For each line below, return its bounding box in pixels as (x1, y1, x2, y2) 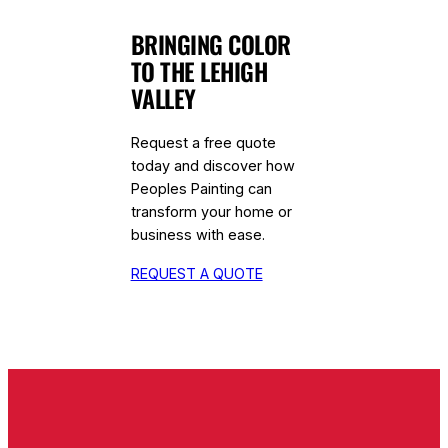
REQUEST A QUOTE (130, 264, 263, 283)
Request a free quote (130, 134, 276, 153)
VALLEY (130, 80, 196, 117)
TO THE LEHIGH (130, 53, 268, 90)
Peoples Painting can (130, 180, 272, 199)
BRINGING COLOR (130, 26, 291, 63)
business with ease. (130, 226, 265, 245)
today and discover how (130, 157, 295, 176)
